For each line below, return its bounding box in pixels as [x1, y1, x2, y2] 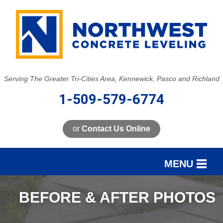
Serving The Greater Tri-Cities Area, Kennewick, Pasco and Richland [3, 74, 220, 83]
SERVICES [15, 186, 56, 195]
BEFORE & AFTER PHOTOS [19, 189, 216, 206]
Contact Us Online [82, 124, 150, 133]
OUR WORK [15, 207, 60, 216]
